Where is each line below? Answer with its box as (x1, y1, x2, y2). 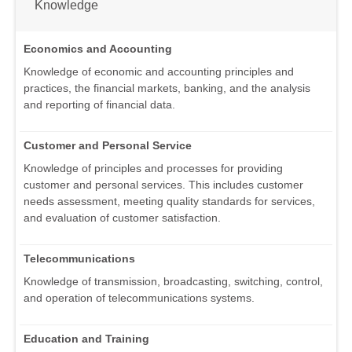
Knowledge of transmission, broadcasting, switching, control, (24, 275, 323, 288)
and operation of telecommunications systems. (24, 291, 255, 305)
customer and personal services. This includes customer (24, 178, 303, 192)
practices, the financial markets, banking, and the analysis (24, 82, 310, 95)
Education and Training (24, 332, 149, 346)
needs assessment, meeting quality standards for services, (24, 195, 315, 208)
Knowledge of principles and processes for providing (24, 162, 283, 175)
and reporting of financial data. (24, 98, 175, 112)
